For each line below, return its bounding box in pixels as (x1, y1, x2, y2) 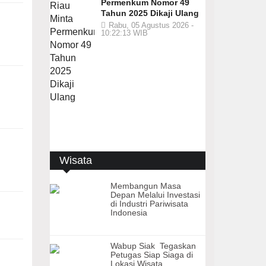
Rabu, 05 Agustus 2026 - (108, 21, 194, 30)
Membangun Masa (110, 181, 181, 191)
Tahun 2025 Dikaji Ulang (100, 8, 199, 18)
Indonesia (110, 208, 147, 217)
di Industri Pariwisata (110, 199, 188, 208)
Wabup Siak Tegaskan (110, 241, 198, 251)
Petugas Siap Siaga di (110, 250, 193, 259)
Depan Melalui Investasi (110, 190, 200, 199)
